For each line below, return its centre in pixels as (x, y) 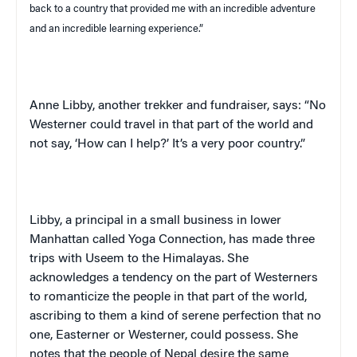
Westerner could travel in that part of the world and (171, 125)
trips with (57, 259)
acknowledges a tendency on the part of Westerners (174, 278)
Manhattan (59, 239)
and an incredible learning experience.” (116, 29)
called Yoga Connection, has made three (202, 239)
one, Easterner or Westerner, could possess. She (164, 335)
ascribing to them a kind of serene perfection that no (175, 316)
